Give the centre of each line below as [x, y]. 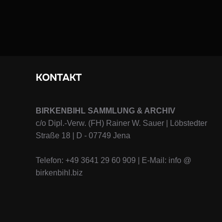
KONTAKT [59, 77]
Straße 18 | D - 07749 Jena [83, 135]
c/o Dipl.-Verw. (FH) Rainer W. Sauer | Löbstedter [121, 123]
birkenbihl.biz [59, 172]
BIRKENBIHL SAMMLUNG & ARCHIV [106, 111]
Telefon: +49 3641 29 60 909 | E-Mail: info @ [113, 160]
